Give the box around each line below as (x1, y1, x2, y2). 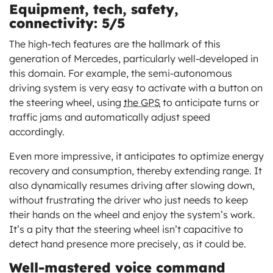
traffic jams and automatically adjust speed (9, 110, 210, 123)
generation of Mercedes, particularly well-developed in (9, 52, 258, 65)
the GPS (124, 96, 160, 108)
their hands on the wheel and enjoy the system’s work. (9, 208, 255, 221)
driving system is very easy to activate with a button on (9, 81, 263, 94)
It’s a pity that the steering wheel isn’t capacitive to (9, 222, 243, 235)
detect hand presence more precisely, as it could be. (9, 237, 246, 250)
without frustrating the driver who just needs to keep (9, 193, 248, 206)
